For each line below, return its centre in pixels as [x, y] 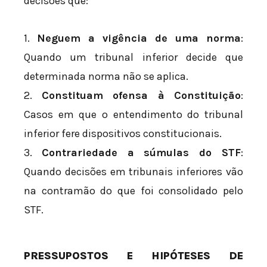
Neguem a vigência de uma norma [139, 38]
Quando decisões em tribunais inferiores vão [133, 172]
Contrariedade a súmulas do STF [141, 153]
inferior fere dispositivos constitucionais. [123, 134]
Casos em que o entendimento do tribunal [133, 115]
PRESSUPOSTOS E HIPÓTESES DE [133, 256]
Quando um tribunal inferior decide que [133, 58]
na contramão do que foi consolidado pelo [133, 191]
